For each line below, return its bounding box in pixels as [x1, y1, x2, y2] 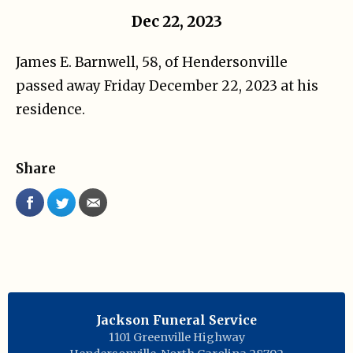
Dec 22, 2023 [131, 13, 222, 32]
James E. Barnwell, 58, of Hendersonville [16, 54, 288, 72]
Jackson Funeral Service [96, 312, 257, 329]
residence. [16, 101, 85, 119]
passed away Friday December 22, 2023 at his [16, 77, 318, 95]
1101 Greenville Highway [108, 330, 245, 345]
